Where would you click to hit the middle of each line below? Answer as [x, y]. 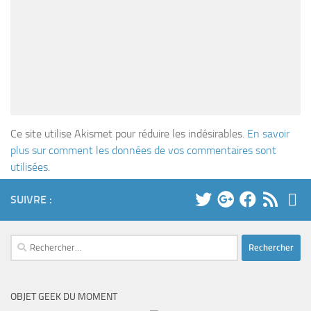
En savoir [268, 133]
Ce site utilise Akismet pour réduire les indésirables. [129, 133]
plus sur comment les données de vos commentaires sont [143, 150]
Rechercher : [36, 242]
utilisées [29, 167]
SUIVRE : [31, 199]
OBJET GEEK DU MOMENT [64, 296]
